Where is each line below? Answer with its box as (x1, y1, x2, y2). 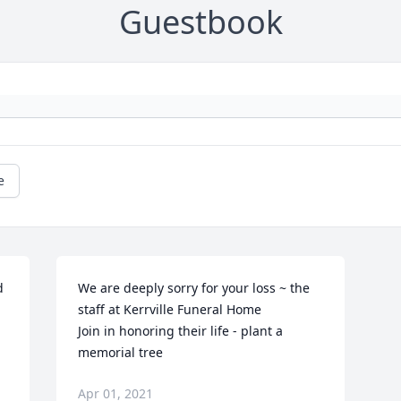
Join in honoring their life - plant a (78, 322, 284, 340)
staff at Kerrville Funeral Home (78, 301, 262, 319)
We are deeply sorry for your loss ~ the (78, 279, 311, 297)
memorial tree (78, 344, 164, 362)
